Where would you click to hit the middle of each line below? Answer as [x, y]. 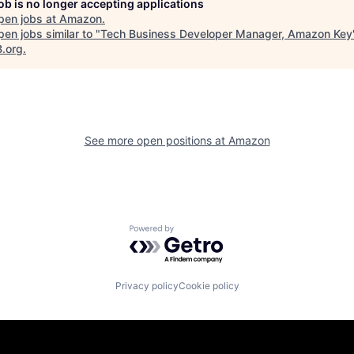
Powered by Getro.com [198, 233]
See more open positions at [156, 140]
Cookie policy [209, 285]
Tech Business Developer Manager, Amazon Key [226, 33]
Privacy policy [147, 285]
